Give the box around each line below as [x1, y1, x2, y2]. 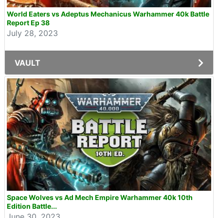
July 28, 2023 [7, 28, 58, 38]
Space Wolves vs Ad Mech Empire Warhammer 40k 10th [7, 193, 193, 201]
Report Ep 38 [7, 18, 50, 27]
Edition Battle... [7, 202, 57, 210]
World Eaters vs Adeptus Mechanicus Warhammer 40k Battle [7, 10, 209, 18]
